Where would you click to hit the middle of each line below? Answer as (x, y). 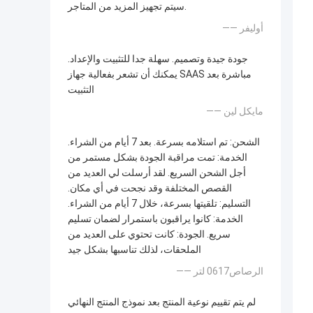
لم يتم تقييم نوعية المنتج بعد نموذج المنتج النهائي (162, 302)
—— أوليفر (252, 28)
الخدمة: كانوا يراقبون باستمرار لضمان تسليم (155, 219)
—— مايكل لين (243, 111)
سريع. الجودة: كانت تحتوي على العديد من (149, 234)
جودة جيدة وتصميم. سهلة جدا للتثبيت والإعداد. (158, 59)
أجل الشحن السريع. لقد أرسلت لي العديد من (157, 173)
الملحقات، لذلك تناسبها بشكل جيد (134, 250)
